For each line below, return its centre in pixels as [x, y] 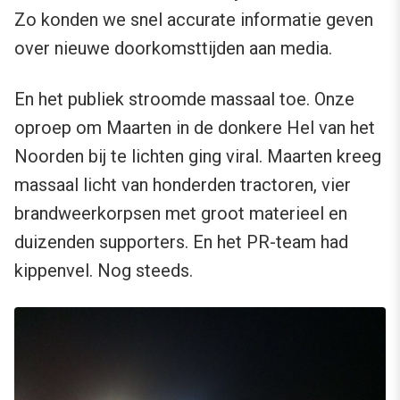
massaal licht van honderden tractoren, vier [183, 184]
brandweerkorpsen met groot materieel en [181, 213]
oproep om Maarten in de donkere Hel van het [195, 127]
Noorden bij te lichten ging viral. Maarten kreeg [198, 156]
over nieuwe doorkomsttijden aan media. [173, 48]
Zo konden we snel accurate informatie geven [194, 19]
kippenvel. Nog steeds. [104, 270]
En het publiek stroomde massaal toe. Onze [184, 99]
